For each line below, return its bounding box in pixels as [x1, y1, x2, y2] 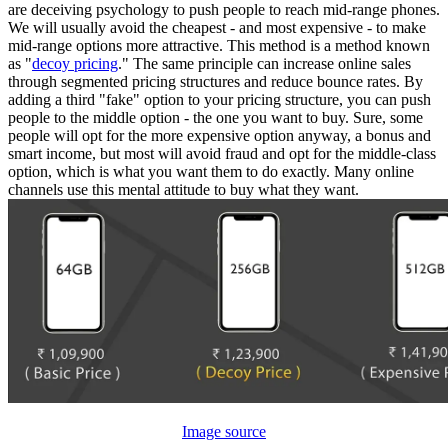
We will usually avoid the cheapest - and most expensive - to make [8, 18, 426, 36]
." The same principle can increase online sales [118, 54, 411, 72]
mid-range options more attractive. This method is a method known [8, 36, 430, 54]
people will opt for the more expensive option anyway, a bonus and [8, 126, 431, 144]
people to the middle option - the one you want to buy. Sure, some [8, 108, 423, 126]
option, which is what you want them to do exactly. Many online [8, 162, 414, 180]
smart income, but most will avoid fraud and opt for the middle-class [8, 144, 436, 162]
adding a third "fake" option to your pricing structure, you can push [8, 90, 431, 108]
